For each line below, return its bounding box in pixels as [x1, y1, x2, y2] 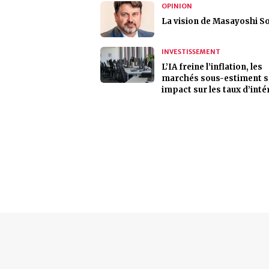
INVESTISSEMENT [162, 47, 220, 56]
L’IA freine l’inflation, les [162, 62, 262, 72]
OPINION [162, 2, 192, 10]
